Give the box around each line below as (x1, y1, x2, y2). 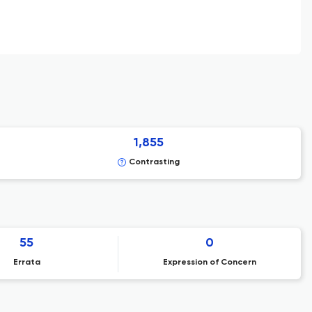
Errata (13, 258, 40, 267)
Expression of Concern (162, 258, 256, 267)
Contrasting (128, 158, 180, 166)
